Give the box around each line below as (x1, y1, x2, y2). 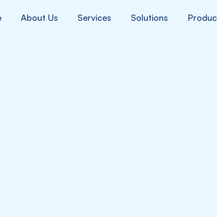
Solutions (131, 12, 169, 23)
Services (77, 12, 112, 23)
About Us (21, 12, 59, 23)
